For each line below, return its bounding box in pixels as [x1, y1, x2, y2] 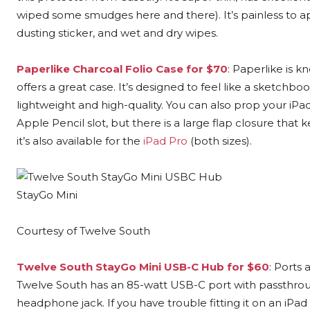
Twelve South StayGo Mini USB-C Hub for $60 [17, 259, 269, 273]
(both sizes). [188, 134, 252, 147]
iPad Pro [143, 134, 188, 147]
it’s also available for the [17, 134, 143, 147]
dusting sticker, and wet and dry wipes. [17, 26, 218, 39]
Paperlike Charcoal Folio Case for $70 [17, 62, 228, 75]
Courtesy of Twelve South [17, 224, 150, 237]
